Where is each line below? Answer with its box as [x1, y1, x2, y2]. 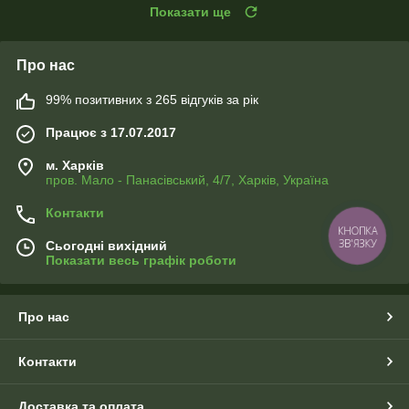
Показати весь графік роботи [46, 252, 236, 267]
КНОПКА [338, 223, 378, 238]
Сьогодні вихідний [46, 237, 167, 253]
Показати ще [150, 4, 231, 19]
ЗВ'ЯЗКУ [338, 236, 377, 250]
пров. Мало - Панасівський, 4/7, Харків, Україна [46, 172, 329, 187]
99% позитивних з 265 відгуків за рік [46, 91, 258, 107]
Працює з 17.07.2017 [46, 124, 176, 140]
